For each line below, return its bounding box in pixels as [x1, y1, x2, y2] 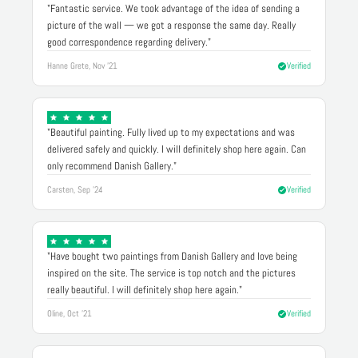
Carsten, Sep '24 [47, 184, 103, 196]
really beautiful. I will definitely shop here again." [47, 283, 242, 297]
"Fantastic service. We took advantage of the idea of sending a [47, 2, 300, 16]
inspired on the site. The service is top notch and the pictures [47, 266, 296, 280]
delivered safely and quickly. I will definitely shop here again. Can [47, 142, 306, 157]
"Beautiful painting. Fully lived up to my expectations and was [47, 125, 295, 140]
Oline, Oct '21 [47, 308, 92, 320]
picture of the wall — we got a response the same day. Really [47, 18, 296, 33]
